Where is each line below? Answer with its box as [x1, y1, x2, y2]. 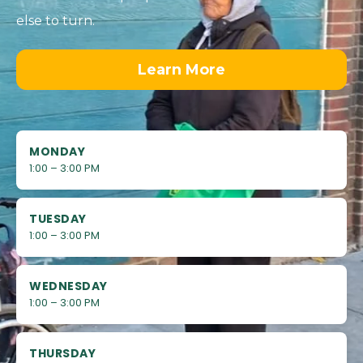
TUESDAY [29, 211, 87, 228]
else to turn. [16, 13, 95, 29]
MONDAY [29, 143, 85, 160]
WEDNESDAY [29, 278, 108, 295]
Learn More [138, 61, 225, 79]
